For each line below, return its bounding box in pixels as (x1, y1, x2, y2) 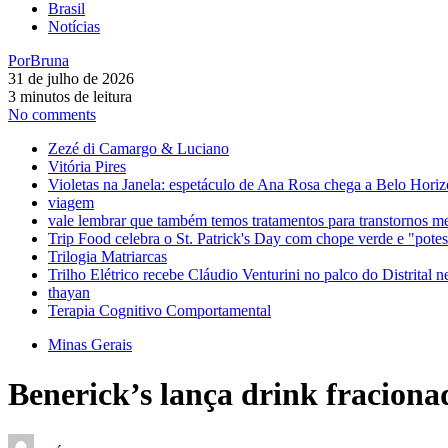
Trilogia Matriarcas (48, 248, 167, 266)
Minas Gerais (48, 336, 132, 354)
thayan (48, 284, 90, 302)
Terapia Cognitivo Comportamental (48, 302, 271, 320)
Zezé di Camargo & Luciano (48, 140, 229, 158)
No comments (8, 106, 96, 124)
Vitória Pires (48, 158, 126, 176)
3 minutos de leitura (8, 88, 132, 106)
